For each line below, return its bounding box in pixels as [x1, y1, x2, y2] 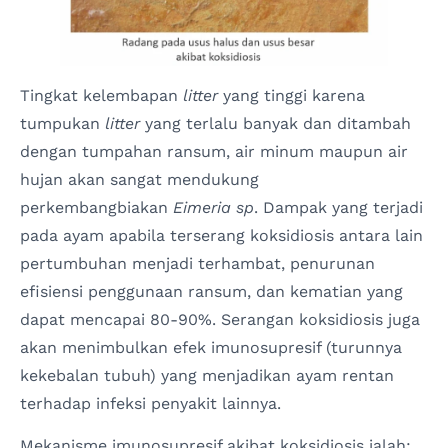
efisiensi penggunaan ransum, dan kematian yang [20, 281, 403, 301]
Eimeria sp [173, 197, 254, 217]
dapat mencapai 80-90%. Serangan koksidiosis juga [20, 309, 420, 329]
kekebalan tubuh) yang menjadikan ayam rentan [20, 365, 394, 385]
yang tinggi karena [218, 85, 365, 105]
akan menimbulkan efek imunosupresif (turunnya [20, 337, 402, 357]
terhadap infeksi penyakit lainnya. [20, 393, 281, 413]
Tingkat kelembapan [20, 85, 183, 105]
